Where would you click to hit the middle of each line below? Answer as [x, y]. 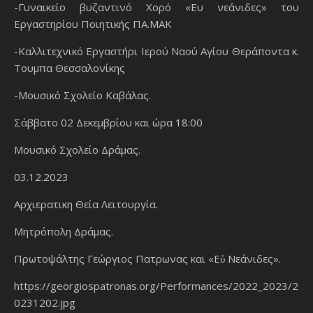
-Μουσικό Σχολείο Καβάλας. [82, 95]
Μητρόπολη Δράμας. [64, 231]
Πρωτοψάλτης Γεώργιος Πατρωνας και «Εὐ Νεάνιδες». [147, 258]
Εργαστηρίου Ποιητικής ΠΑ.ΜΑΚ [93, 23]
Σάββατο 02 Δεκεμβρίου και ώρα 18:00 [108, 122]
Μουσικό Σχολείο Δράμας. [77, 149]
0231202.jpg [45, 302]
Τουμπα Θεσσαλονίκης [70, 67]
